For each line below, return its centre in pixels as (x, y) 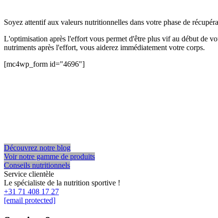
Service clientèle (29, 174)
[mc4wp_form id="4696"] (44, 64)
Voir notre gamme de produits (49, 156)
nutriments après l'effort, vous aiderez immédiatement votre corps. (104, 47)
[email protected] (30, 200)
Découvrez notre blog (37, 147)
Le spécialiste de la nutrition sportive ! (62, 182)
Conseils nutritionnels (37, 165)
